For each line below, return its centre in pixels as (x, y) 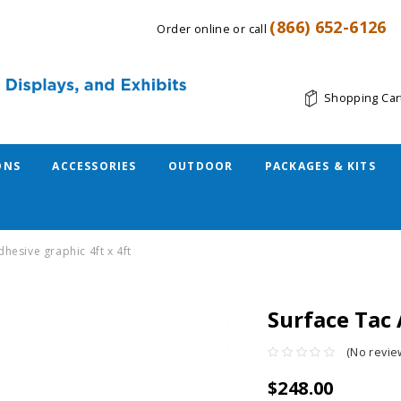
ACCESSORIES (94, 166)
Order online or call (213, 29)
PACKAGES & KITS (320, 166)
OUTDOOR (200, 166)
